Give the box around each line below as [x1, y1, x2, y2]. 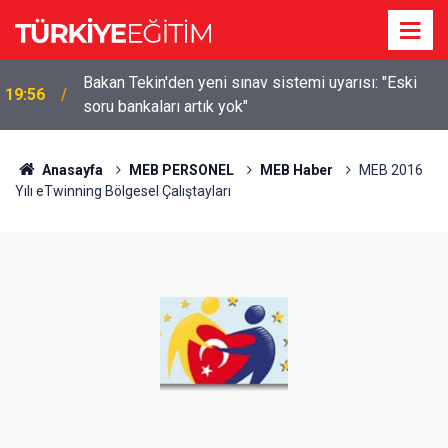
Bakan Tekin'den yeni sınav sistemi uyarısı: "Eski [83, 73, 417, 92]
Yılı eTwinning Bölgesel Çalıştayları [15, 183, 231, 199]
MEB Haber [259, 162, 333, 178]
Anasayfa [38, 162, 103, 178]
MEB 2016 [358, 162, 423, 178]
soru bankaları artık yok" [83, 97, 248, 116]
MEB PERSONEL [128, 162, 234, 178]
